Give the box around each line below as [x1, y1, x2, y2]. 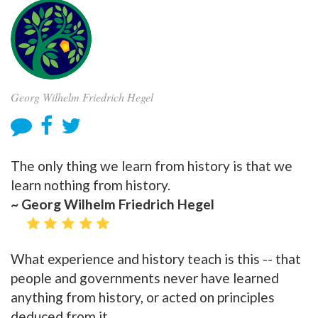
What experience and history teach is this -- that [11, 251, 301, 268]
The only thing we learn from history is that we [11, 158, 292, 174]
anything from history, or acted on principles [11, 289, 275, 306]
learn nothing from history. [11, 177, 170, 193]
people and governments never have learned [11, 270, 279, 287]
